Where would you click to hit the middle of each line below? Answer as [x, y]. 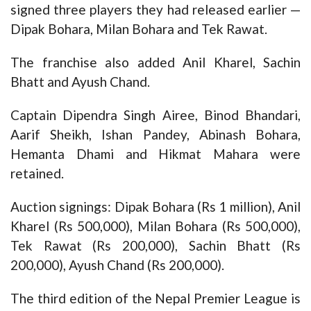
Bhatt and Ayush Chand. [80, 81]
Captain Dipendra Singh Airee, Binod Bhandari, [155, 115]
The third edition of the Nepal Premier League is [155, 298]
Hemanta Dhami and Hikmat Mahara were [155, 153]
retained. [37, 173]
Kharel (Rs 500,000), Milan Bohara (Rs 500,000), [155, 226]
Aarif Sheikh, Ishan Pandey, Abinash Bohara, [155, 134]
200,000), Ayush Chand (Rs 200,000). [117, 264]
